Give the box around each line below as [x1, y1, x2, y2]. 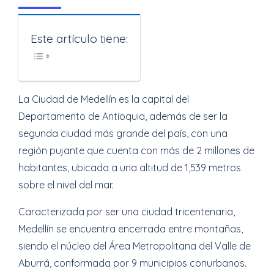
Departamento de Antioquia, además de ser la [18, 110, 228, 122]
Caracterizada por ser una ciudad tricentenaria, [18, 206, 235, 218]
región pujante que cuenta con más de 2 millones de [18, 144, 254, 157]
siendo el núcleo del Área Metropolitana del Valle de [18, 240, 251, 252]
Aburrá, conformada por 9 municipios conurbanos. [18, 257, 246, 269]
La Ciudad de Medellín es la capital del [18, 93, 189, 105]
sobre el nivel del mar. [18, 179, 114, 191]
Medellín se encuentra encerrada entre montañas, [18, 223, 243, 235]
